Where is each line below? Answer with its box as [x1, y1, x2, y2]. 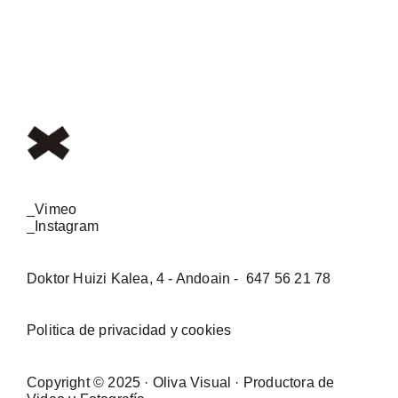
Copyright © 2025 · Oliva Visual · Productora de [27, 375, 335, 391]
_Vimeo [27, 202, 77, 218]
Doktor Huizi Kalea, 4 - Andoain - [27, 271, 243, 287]
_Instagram [27, 219, 99, 235]
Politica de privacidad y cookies [27, 322, 232, 338]
